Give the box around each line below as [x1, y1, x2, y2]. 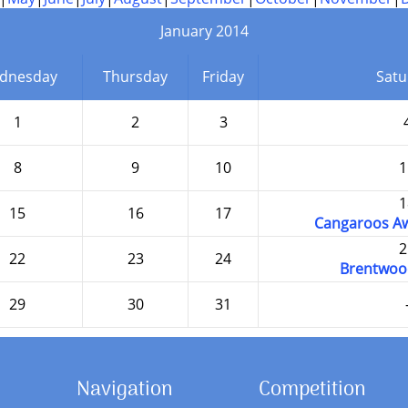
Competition [259, 373, 366, 406]
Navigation [76, 373, 173, 406]
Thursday [103, 66, 168, 87]
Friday [202, 66, 244, 87]
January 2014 [159, 21, 249, 41]
